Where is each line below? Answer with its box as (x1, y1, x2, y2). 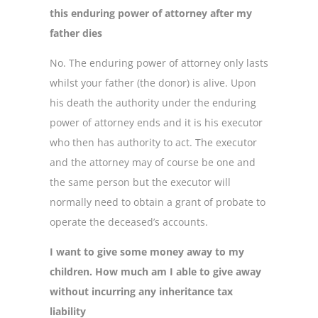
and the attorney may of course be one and (50, 155, 256, 169)
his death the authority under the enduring (50, 95, 256, 109)
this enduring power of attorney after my (50, 6, 252, 20)
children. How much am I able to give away (50, 265, 261, 279)
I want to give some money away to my (50, 245, 244, 259)
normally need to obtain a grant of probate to (50, 194, 265, 209)
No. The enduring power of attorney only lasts (50, 55, 268, 70)
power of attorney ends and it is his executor (50, 115, 263, 129)
